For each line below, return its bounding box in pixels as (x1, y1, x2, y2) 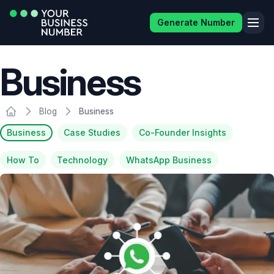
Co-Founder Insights (138, 127, 226, 138)
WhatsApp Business (125, 154, 212, 165)
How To (6, 154, 39, 165)
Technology (57, 154, 108, 165)
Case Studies (64, 127, 121, 138)
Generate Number (157, 17, 235, 28)
